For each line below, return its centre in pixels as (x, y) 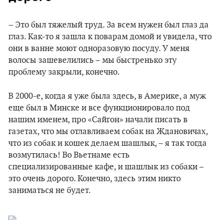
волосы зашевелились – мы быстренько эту (93, 60)
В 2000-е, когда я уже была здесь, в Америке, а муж (107, 96)
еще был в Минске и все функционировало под (99, 108)
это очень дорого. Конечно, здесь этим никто (95, 179)
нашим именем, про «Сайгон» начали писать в (98, 120)
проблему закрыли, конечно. (64, 72)
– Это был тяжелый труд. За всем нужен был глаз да (109, 25)
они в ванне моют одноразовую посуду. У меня (99, 49)
